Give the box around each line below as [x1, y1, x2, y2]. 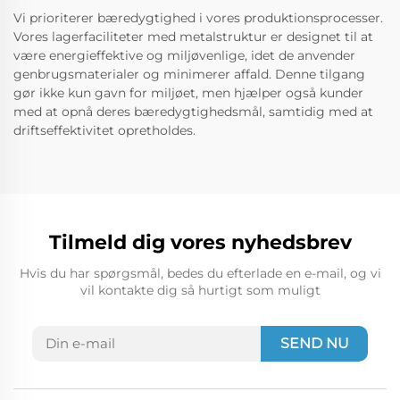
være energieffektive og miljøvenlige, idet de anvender [13, 47, 355, 64]
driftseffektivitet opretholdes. [13, 122, 196, 139]
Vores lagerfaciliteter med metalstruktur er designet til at [13, 29, 373, 46]
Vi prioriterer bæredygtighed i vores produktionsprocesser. [13, 10, 383, 27]
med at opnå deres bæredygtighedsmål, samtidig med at [13, 104, 373, 121]
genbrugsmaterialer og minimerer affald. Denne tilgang [13, 66, 365, 83]
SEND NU [279, 335, 349, 353]
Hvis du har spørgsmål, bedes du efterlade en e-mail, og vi [19, 265, 381, 282]
